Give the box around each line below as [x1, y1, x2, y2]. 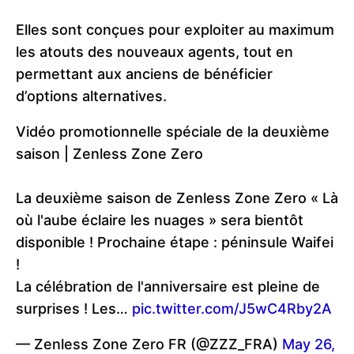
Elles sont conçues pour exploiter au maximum [16, 21, 334, 38]
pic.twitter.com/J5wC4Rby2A [132, 299, 332, 317]
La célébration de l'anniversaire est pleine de [16, 277, 320, 295]
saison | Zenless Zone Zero [16, 145, 203, 162]
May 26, [282, 335, 335, 352]
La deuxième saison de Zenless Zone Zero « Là [16, 189, 338, 206]
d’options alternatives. [16, 87, 167, 104]
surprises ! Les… [16, 299, 132, 317]
